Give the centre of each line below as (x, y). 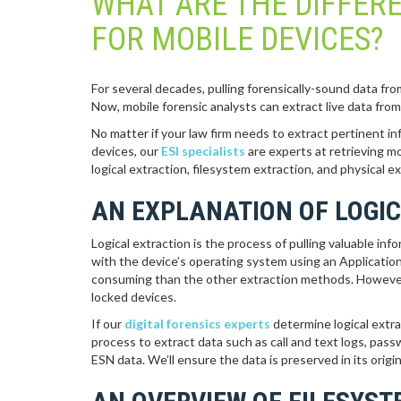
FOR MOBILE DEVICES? (238, 39)
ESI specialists (203, 151)
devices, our (126, 151)
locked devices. (134, 297)
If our (108, 324)
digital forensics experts (197, 324)
